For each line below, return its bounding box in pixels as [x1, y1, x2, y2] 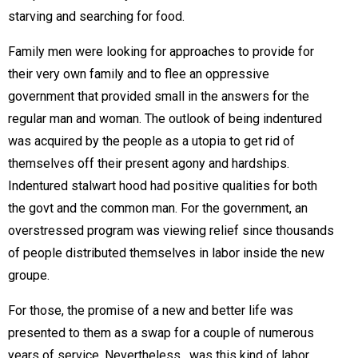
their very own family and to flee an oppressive [8, 66, 269, 82]
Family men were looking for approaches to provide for [8, 44, 314, 59]
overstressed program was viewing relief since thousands [8, 223, 334, 238]
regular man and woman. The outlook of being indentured [8, 111, 322, 126]
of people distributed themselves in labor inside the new [8, 245, 324, 261]
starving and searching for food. [8, 9, 185, 24]
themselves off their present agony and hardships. [8, 156, 289, 171]
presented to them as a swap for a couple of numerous [8, 325, 314, 340]
